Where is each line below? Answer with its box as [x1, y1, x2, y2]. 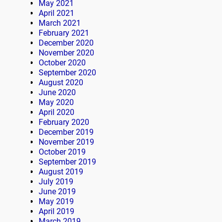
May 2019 [39, 197, 74, 207]
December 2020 [39, 38, 94, 48]
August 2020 [39, 78, 83, 88]
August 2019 [39, 167, 83, 177]
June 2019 [39, 187, 76, 197]
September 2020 [39, 68, 96, 78]
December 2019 [39, 127, 94, 137]
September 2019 [39, 157, 96, 167]
